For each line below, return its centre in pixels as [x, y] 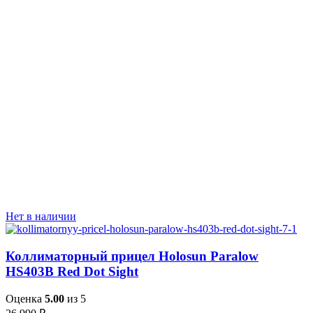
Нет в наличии [41, 217]
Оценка [25, 298]
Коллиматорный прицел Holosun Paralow [132, 256]
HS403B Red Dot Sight [72, 272]
